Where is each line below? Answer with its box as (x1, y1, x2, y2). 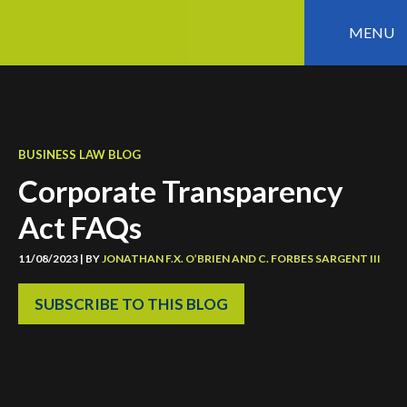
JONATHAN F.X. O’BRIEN (102, 252, 230, 265)
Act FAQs (18, 209, 142, 245)
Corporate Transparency (18, 173, 343, 209)
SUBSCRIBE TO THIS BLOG (35, 294, 228, 313)
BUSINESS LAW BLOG (18, 147, 141, 162)
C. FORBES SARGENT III (258, 252, 381, 265)
